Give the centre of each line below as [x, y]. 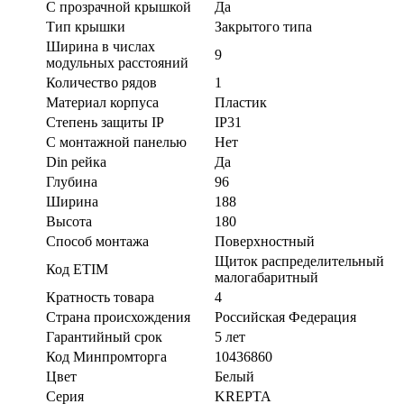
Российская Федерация [285, 317]
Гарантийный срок [104, 336]
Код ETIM [77, 269]
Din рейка [76, 161]
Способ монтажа [97, 241]
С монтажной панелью [116, 142]
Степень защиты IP [105, 122]
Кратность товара [100, 297]
